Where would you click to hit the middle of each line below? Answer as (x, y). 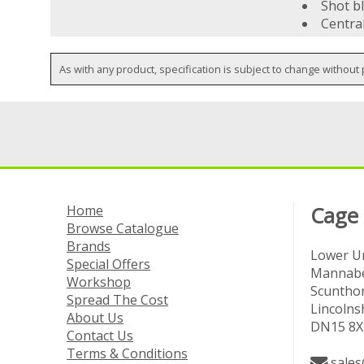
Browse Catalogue (123, 229)
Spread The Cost (117, 300)
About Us (95, 318)
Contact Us (100, 336)
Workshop (99, 282)
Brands (89, 247)
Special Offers (108, 264)
